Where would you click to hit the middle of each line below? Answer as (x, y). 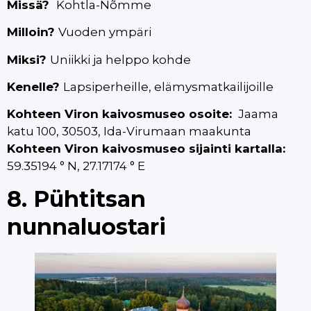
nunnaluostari (86, 226)
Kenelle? (35, 87)
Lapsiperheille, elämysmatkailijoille (168, 87)
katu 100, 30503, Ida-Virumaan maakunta (129, 132)
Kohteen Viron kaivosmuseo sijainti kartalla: (146, 149)
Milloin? (33, 32)
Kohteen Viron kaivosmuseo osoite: (121, 114)
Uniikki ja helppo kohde (120, 59)
